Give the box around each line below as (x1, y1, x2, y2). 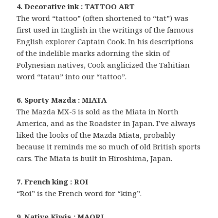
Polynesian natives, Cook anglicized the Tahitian (17, 60, 190, 70)
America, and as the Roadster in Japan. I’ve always (17, 118, 196, 128)
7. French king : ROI (17, 177, 89, 187)
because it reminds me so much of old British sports (17, 142, 201, 152)
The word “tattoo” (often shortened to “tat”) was (17, 13, 189, 23)
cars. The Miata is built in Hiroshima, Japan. (17, 153, 173, 163)
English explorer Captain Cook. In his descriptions (17, 36, 194, 47)
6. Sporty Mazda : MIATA (17, 95, 107, 105)
